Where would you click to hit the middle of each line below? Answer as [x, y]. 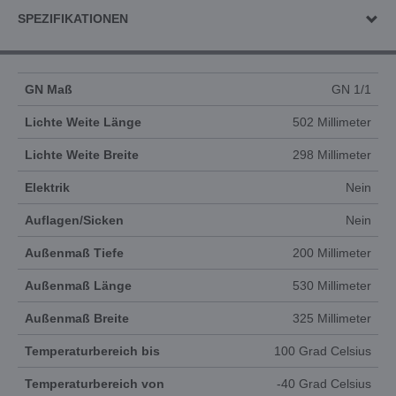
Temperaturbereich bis [92, 351]
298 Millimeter [332, 155]
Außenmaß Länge [78, 286]
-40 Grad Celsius [324, 384]
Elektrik [47, 187]
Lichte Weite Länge [83, 122]
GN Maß [49, 89]
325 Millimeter [332, 318]
